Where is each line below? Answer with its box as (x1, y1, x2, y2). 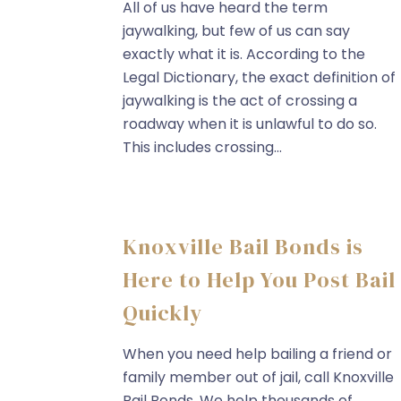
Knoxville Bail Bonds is (123, 232, 363, 261)
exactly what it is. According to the (123, 43, 365, 64)
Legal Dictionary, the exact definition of (123, 66, 396, 88)
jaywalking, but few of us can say (123, 20, 350, 41)
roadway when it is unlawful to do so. (123, 113, 377, 134)
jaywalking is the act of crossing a (123, 90, 357, 111)
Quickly (123, 298, 202, 328)
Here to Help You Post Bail (123, 265, 396, 294)
